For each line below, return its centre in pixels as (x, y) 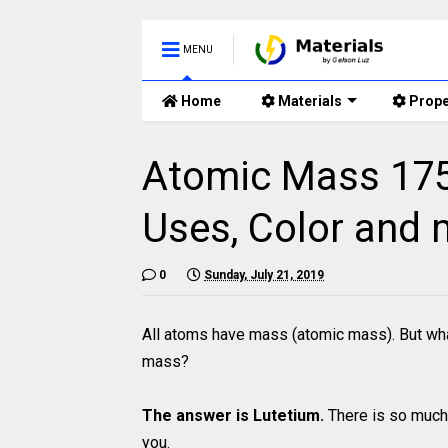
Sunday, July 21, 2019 (264, 275)
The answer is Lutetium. (233, 415)
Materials (308, 101)
